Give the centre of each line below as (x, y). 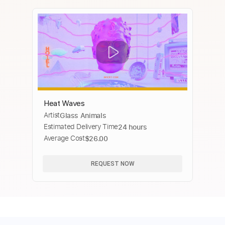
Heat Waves (64, 103)
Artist (52, 115)
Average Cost (64, 138)
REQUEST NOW (113, 163)
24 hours (133, 127)
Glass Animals (83, 116)
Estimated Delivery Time (81, 127)
